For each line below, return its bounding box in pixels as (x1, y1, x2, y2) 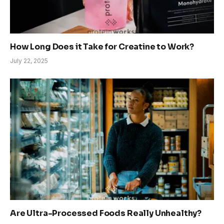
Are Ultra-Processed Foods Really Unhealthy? (10, 207, 202, 218)
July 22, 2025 (10, 56, 48, 64)
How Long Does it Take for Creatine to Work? (10, 41, 194, 52)
